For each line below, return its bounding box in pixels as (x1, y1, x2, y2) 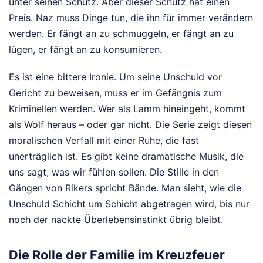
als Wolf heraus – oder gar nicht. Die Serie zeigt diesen (9, 118, 252, 130)
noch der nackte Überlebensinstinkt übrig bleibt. (9, 213, 223, 225)
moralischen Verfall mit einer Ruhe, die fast (9, 134, 199, 146)
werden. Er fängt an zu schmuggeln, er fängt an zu (9, 27, 234, 39)
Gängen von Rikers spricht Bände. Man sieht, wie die (9, 181, 241, 194)
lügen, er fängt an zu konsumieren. (9, 43, 162, 55)
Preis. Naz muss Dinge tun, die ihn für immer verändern (9, 11, 253, 23)
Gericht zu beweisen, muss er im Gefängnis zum (9, 86, 222, 99)
